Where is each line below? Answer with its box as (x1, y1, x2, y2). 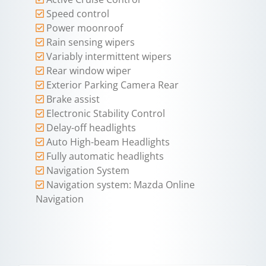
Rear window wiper (46, 64, 131, 78)
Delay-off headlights (46, 121, 136, 135)
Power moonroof (46, 21, 123, 35)
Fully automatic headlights (46, 150, 164, 163)
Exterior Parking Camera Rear (46, 78, 179, 92)
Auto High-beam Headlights (46, 135, 170, 149)
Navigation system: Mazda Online (46, 178, 195, 192)
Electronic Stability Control (46, 107, 165, 121)
